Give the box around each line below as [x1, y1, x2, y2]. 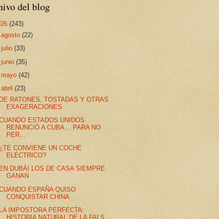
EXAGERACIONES [6, 103, 63, 110]
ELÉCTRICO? [6, 152, 46, 159]
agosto [1, 31, 22, 39]
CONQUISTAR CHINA [6, 193, 70, 200]
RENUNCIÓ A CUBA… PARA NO [6, 123, 101, 131]
